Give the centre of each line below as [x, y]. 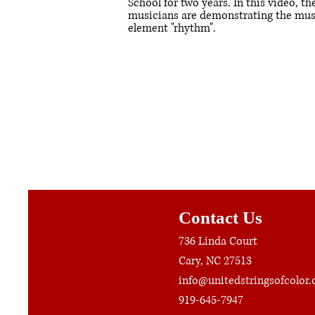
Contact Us [220, 218]
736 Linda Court [218, 241]
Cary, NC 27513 [215, 261]
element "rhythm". [172, 28]
